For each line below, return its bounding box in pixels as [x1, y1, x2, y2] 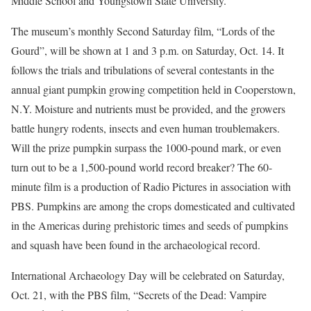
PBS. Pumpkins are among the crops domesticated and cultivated [11, 199, 295, 213]
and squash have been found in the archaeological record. [11, 237, 260, 252]
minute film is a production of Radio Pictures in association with [11, 179, 291, 194]
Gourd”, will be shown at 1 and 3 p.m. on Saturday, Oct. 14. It [11, 43, 284, 58]
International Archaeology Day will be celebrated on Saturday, [11, 268, 285, 283]
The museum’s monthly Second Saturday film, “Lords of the [11, 24, 275, 38]
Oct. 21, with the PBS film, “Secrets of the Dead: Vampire [11, 287, 267, 302]
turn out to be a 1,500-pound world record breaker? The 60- [11, 160, 272, 174]
